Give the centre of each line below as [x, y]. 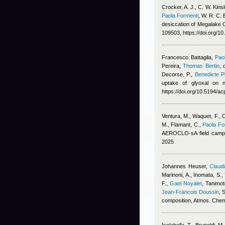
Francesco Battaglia [187, 57]
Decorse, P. [177, 74]
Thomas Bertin [201, 66]
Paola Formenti [180, 16]
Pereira [171, 66]
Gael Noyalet [186, 183]
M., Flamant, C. [181, 125]
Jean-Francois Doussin [190, 192]
